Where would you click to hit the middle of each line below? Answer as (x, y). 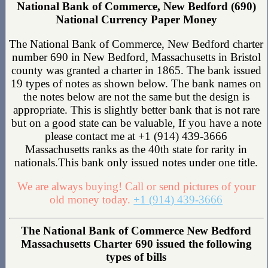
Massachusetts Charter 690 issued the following (136, 244)
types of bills (136, 257)
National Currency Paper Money (136, 19)
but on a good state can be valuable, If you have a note (136, 123)
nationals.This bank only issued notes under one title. (136, 162)
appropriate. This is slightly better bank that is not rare (136, 109)
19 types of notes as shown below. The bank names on (136, 83)
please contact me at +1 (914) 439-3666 (136, 136)
